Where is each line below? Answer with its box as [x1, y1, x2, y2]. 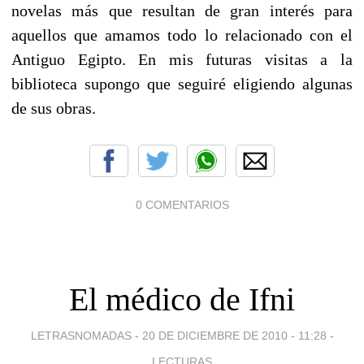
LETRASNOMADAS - [30, 328, 142, 342]
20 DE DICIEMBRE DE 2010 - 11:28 [141, 328, 327, 342]
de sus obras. [11, 98, 96, 117]
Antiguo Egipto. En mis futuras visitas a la [11, 50, 353, 68]
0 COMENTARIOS [135, 197, 229, 211]
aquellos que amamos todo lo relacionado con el [11, 25, 353, 44]
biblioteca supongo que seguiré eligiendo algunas [11, 74, 353, 93]
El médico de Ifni [69, 280, 295, 318]
